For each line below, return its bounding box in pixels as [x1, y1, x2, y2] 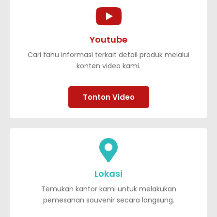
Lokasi [94, 167, 123, 180]
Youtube [90, 33, 127, 46]
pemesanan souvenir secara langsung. [43, 195, 174, 205]
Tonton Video [82, 92, 135, 102]
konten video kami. [77, 61, 140, 71]
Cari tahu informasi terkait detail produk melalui [28, 49, 189, 60]
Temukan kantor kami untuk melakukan [41, 184, 176, 194]
